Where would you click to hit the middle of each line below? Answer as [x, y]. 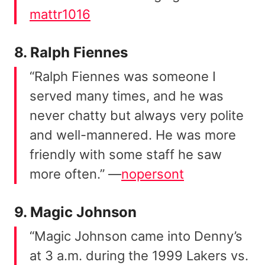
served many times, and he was [127, 96]
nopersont [153, 174]
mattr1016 [60, 14]
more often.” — [75, 174]
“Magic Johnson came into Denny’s [136, 236]
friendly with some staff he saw [126, 155]
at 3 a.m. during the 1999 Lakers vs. [139, 256]
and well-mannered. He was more [133, 135]
